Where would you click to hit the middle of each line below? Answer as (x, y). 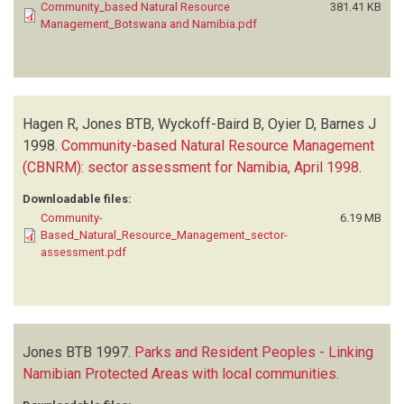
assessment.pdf (83, 252)
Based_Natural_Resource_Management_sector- (164, 234)
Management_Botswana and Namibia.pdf (149, 23)
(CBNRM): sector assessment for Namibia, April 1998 (191, 167)
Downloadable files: (77, 198)
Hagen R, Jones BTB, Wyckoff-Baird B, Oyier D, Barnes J (199, 124)
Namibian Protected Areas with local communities (179, 373)
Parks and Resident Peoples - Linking (254, 352)
